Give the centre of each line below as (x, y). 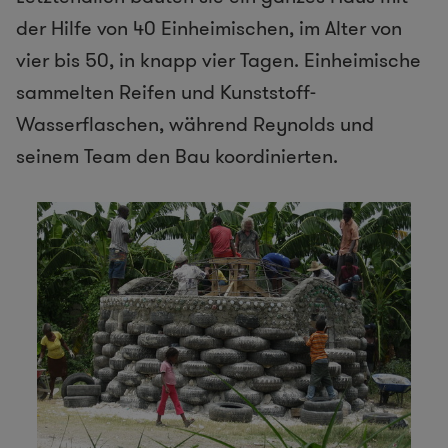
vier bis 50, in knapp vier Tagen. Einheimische (218, 60)
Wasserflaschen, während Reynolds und (195, 124)
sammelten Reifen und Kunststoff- (166, 92)
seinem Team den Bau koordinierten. (177, 156)
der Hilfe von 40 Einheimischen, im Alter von (209, 28)
